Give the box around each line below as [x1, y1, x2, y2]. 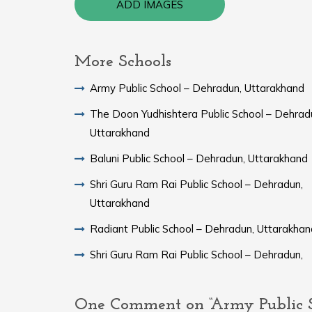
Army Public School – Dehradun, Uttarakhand [90, 81, 304, 95]
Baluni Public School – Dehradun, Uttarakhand [90, 151, 308, 165]
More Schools [75, 53, 171, 70]
